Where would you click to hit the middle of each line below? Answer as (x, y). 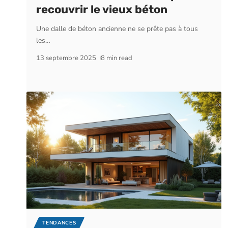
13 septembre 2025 (66, 58)
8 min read (116, 58)
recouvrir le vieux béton (102, 9)
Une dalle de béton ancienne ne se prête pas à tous (117, 28)
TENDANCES (59, 223)
